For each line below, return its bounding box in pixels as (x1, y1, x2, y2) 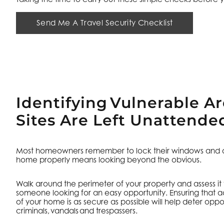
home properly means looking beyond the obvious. (16, 154, 202, 164)
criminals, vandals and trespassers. (16, 206, 138, 216)
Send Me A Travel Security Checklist (36, 17, 173, 27)
